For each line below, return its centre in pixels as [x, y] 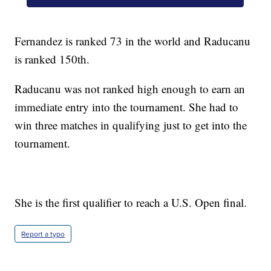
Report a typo [43, 233]
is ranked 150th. [52, 59]
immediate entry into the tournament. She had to [127, 106]
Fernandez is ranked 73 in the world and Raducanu [133, 41]
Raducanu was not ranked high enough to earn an [130, 88]
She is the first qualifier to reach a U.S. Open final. [131, 202]
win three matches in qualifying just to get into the [131, 125]
